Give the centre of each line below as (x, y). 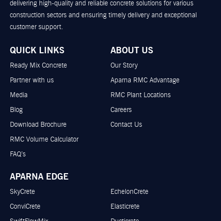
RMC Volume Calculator (44, 139)
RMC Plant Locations (141, 95)
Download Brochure (38, 124)
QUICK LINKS (37, 50)
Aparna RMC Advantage (145, 80)
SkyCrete (22, 191)
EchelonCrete (129, 191)
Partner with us (32, 80)
